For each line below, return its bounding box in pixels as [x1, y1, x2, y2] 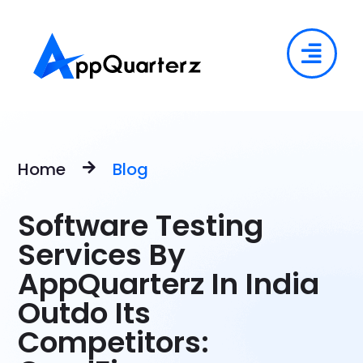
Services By [18, 234, 186, 276]
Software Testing [18, 205, 264, 247]
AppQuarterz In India [18, 263, 320, 305]
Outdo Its [18, 293, 152, 335]
